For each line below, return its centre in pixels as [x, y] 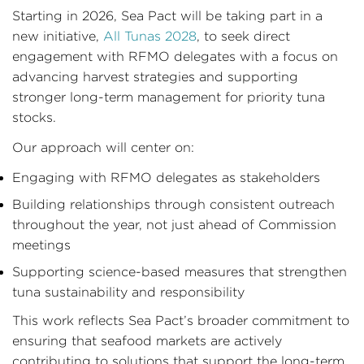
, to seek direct [243, 36]
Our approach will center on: [103, 147]
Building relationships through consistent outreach [173, 204]
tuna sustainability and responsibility [128, 292]
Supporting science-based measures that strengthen [180, 272]
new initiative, [58, 36]
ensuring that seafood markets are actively [147, 341]
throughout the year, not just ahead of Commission [174, 225]
